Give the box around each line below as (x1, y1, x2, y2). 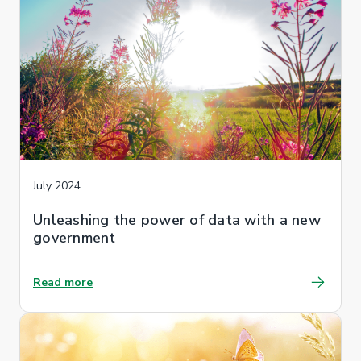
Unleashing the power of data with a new (33, 210, 321, 230)
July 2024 (33, 177, 81, 193)
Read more (33, 274, 93, 290)
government (33, 227, 116, 247)
